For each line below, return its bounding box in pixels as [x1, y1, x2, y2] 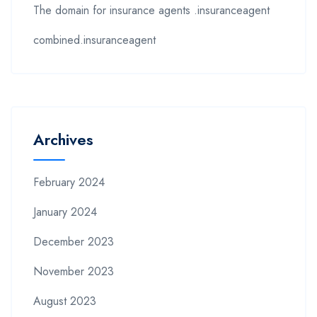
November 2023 [33, 263, 114, 279]
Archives [33, 127, 93, 151]
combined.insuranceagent [33, 31, 156, 48]
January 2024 [33, 203, 97, 220]
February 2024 [33, 173, 105, 190]
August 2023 [33, 292, 96, 309]
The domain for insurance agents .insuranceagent [33, 1, 270, 18]
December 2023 [33, 233, 114, 250]
